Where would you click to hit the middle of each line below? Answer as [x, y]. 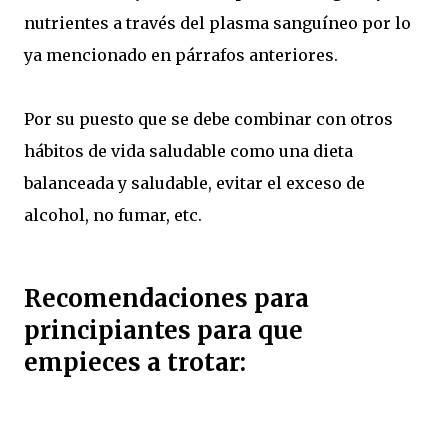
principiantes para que [163, 331]
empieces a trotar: [135, 363]
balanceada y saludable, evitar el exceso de [194, 183]
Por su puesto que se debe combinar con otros [208, 119]
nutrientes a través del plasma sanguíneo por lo [217, 23]
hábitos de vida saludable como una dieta [188, 151]
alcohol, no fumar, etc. [113, 215]
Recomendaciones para [166, 299]
